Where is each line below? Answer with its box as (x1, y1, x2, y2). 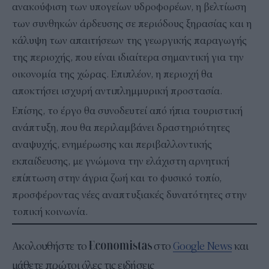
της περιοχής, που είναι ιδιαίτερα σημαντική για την (12, 51, 244, 64)
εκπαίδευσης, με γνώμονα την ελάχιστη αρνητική (12, 155, 229, 168)
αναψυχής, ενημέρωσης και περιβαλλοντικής (12, 138, 212, 151)
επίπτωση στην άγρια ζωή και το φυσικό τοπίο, (12, 172, 222, 184)
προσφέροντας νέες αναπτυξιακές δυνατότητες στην (12, 189, 247, 201)
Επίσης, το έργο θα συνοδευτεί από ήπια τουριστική (12, 104, 243, 117)
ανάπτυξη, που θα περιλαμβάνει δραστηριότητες (12, 121, 230, 134)
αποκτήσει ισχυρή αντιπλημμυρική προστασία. (12, 85, 222, 97)
